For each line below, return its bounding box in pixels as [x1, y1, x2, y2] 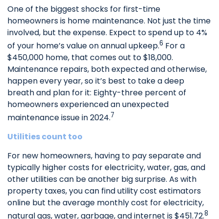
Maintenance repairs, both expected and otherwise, [7, 63, 207, 75]
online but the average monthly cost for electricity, [7, 197, 204, 209]
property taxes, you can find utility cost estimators [7, 185, 201, 197]
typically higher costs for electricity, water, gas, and [7, 162, 205, 174]
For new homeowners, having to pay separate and [7, 150, 201, 162]
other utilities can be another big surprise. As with [7, 174, 197, 185]
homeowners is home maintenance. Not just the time [7, 15, 211, 26]
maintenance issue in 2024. [7, 112, 110, 124]
